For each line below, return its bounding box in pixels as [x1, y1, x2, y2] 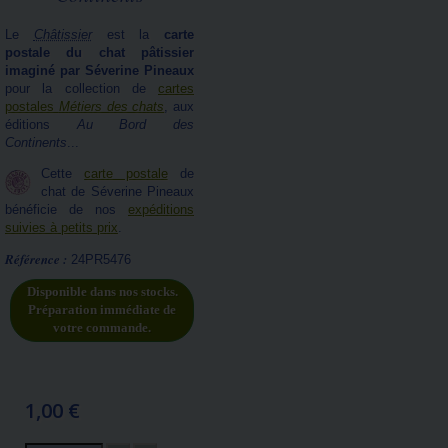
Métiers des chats [58, 99, 165, 114]
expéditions [128, 202, 194, 217]
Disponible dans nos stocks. [26, 284, 178, 299]
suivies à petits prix [5, 220, 118, 235]
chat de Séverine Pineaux [40, 184, 194, 199]
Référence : [5, 250, 67, 268]
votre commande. [53, 320, 151, 335]
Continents [5, 135, 67, 150]
